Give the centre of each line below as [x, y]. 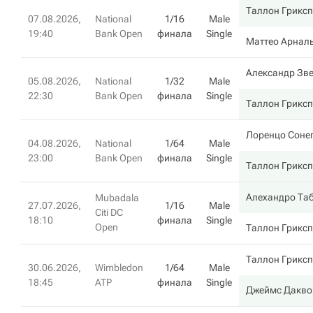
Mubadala [117, 198]
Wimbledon [119, 268]
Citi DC [109, 212]
